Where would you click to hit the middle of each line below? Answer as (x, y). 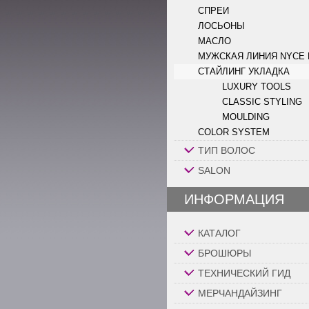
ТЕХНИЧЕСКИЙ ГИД (244, 273)
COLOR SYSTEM (234, 132)
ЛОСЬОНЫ (221, 26)
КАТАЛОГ (219, 233)
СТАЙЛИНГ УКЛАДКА (244, 71)
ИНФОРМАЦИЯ (234, 199)
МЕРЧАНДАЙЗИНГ (240, 293)
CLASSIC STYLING (262, 102)
